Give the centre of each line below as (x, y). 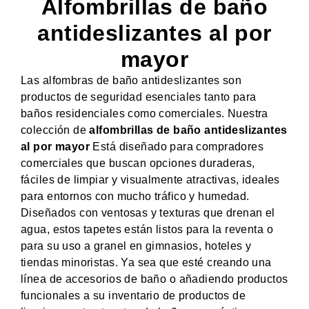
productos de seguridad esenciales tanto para (139, 97)
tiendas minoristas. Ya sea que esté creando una (146, 262)
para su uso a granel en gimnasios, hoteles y (136, 246)
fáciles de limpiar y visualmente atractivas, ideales (150, 179)
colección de (55, 130)
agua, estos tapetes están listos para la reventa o (147, 229)
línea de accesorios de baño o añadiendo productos (154, 279)
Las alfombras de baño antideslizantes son (131, 80)
